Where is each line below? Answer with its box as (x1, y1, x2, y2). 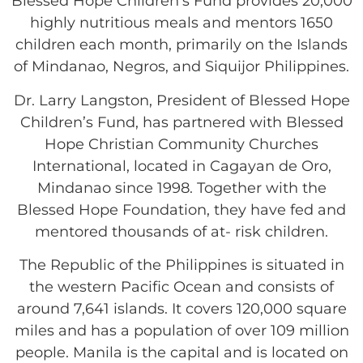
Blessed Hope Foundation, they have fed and (17, 200, 346, 219)
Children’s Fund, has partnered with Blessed (19, 113, 344, 131)
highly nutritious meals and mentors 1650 (30, 14, 333, 32)
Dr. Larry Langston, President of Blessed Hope (13, 91, 350, 109)
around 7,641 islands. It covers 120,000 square (16, 300, 347, 318)
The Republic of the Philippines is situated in (19, 256, 344, 275)
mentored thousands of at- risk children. (35, 222, 328, 241)
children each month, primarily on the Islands (15, 36, 348, 54)
